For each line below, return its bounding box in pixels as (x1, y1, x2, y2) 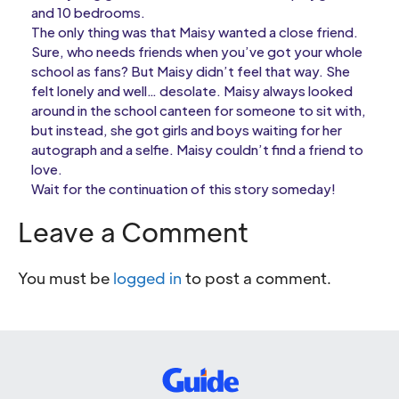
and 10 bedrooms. (31, 4, 145, 20)
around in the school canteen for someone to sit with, (31, 102, 366, 118)
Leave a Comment (18, 215, 248, 248)
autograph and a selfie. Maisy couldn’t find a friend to (31, 141, 363, 158)
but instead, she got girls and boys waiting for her (31, 121, 342, 138)
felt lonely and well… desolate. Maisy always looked (31, 82, 353, 99)
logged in (113, 268, 182, 288)
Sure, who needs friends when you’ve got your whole (31, 43, 362, 60)
